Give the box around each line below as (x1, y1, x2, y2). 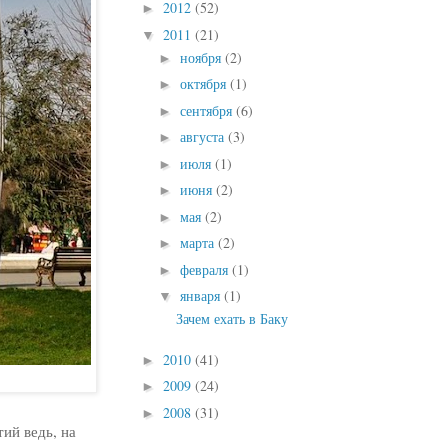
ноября (179, 47, 225, 67)
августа (179, 127, 228, 146)
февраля (179, 259, 232, 279)
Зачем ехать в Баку (175, 309, 288, 328)
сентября (179, 100, 236, 120)
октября (179, 74, 230, 93)
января (179, 286, 224, 305)
